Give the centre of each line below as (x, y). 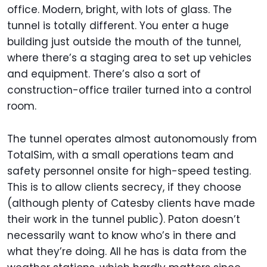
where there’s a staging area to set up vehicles (129, 58)
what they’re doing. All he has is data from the (127, 252)
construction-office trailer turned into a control (129, 90)
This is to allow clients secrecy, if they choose (124, 187)
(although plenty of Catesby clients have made (131, 204)
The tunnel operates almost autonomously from (132, 139)
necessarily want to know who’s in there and (122, 236)
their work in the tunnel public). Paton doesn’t (124, 220)
